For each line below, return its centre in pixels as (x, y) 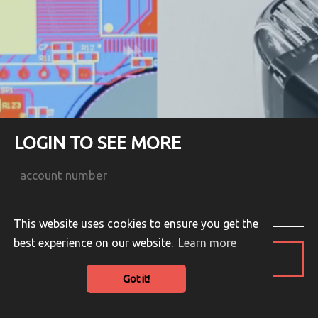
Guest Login (87, 297)
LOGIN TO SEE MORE (98, 143)
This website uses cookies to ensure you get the (136, 223)
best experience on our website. (95, 243)
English (224, 297)
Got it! (136, 279)
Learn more (208, 243)
